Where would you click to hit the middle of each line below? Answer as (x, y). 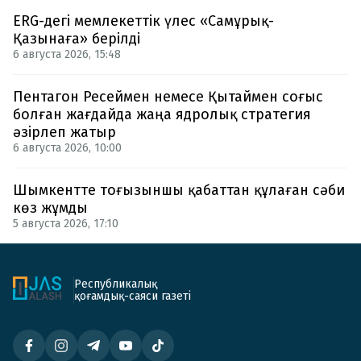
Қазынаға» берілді (77, 38)
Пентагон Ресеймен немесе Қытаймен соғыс (168, 96)
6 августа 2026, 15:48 (67, 54)
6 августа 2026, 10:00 (67, 147)
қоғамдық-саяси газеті (133, 296)
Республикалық (116, 284)
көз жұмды (50, 207)
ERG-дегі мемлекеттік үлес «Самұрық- (143, 21)
